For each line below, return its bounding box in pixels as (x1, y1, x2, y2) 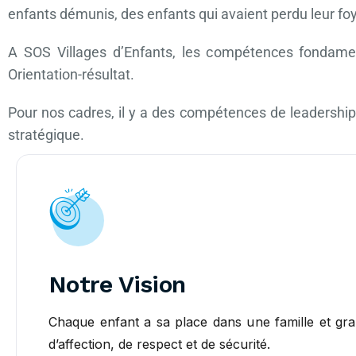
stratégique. (8, 126, 84, 143)
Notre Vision (48, 269, 185, 298)
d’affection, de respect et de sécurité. (48, 335, 270, 352)
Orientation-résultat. (8, 65, 134, 83)
